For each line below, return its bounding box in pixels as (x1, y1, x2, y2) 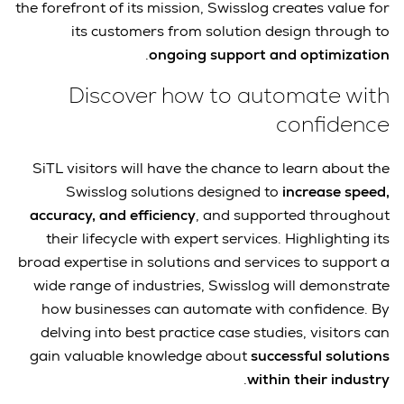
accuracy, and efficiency (30, 205, 196, 225)
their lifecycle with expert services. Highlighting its (46, 228, 390, 248)
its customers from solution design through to (71, 21, 390, 41)
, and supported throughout (196, 205, 390, 225)
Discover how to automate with (69, 80, 390, 109)
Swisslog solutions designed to (66, 181, 279, 201)
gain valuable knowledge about (30, 345, 251, 365)
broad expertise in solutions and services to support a (18, 252, 390, 271)
